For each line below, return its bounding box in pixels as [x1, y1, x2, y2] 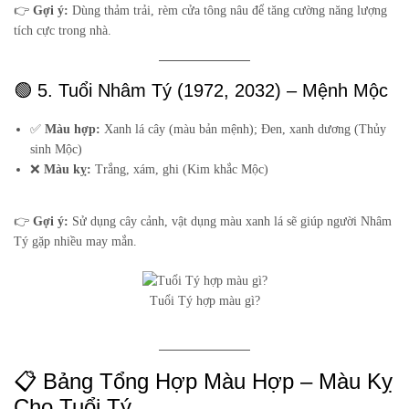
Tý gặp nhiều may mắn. [14, 235, 137, 249]
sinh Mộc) [30, 142, 83, 157]
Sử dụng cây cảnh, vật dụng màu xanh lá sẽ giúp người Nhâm [68, 215, 392, 229]
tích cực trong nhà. [14, 24, 111, 38]
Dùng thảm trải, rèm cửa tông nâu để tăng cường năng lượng [68, 4, 387, 18]
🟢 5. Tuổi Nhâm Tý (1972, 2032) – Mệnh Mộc [14, 80, 388, 101]
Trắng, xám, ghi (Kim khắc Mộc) [91, 163, 269, 177]
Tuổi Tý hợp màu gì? [149, 294, 260, 309]
